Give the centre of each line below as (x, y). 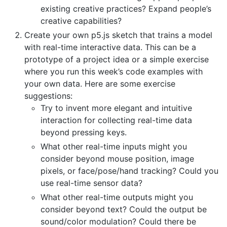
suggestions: (48, 96)
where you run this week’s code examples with (113, 71)
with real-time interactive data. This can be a (110, 47)
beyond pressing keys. (84, 132)
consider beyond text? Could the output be (124, 209)
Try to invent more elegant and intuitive (116, 108)
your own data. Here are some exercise (100, 83)
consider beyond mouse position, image (117, 158)
